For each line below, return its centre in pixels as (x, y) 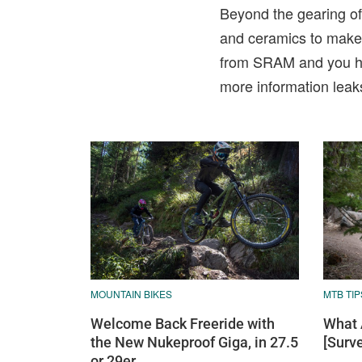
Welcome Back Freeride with (183, 324)
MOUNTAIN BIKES (131, 294)
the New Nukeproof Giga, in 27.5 (194, 343)
